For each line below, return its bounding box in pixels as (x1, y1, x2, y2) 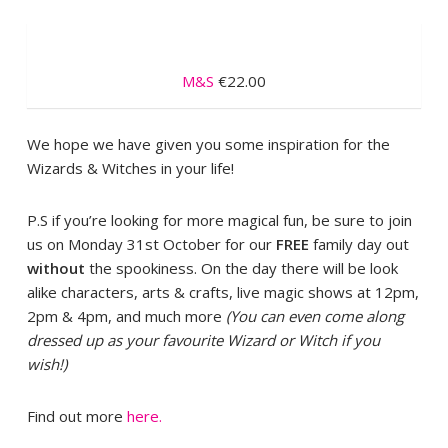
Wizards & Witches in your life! (26, 158, 234, 179)
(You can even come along (225, 306, 404, 327)
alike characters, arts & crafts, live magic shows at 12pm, (26, 282, 419, 303)
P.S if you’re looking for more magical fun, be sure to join (26, 210, 412, 231)
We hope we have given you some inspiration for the (26, 134, 390, 155)
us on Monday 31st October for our (26, 234, 272, 255)
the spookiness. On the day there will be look (84, 258, 398, 279)
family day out (308, 234, 409, 255)
